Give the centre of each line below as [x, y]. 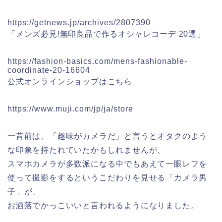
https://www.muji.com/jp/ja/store [70, 109]
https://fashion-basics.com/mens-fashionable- [97, 61]
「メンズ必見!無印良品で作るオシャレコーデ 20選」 [106, 34]
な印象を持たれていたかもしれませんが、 [87, 150]
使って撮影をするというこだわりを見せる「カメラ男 [108, 177]
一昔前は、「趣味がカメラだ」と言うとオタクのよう [108, 136]
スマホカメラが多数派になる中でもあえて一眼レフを [108, 164]
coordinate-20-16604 [49, 70]
